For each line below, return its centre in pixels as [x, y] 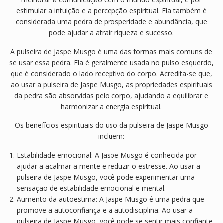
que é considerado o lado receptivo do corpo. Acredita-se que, [111, 74]
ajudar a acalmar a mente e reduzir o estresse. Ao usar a [108, 166]
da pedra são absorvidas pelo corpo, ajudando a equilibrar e [111, 96]
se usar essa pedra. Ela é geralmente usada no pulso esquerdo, [111, 63]
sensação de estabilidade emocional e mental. [91, 188]
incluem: [111, 136]
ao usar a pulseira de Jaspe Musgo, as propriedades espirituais [111, 85]
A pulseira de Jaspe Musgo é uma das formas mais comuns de [111, 52]
